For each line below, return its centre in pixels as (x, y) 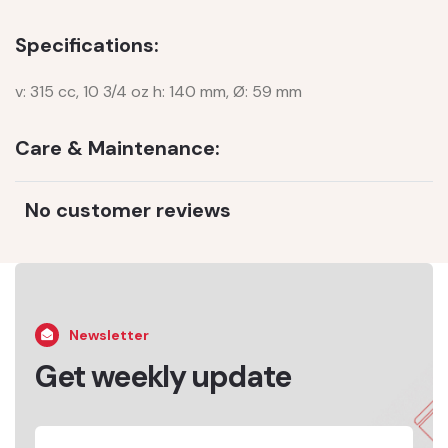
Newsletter (109, 334)
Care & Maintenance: (117, 147)
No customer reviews (128, 209)
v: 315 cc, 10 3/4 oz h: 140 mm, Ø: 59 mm (158, 91)
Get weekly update (163, 376)
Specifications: (87, 44)
